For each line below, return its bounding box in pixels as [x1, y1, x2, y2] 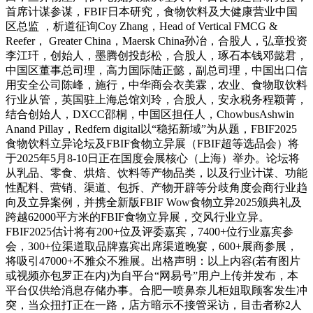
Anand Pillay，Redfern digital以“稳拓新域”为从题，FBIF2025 [6, 123, 297, 136]
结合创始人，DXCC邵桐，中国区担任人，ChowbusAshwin [6, 108, 294, 121]
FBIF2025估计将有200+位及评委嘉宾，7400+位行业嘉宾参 [6, 226, 293, 238]
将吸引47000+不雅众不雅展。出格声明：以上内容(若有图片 [6, 255, 300, 268]
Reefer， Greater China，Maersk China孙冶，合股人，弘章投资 [6, 35, 307, 48]
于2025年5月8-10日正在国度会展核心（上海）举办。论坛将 [6, 152, 300, 165]
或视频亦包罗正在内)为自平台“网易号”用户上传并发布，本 [6, 270, 298, 282]
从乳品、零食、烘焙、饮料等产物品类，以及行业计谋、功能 [6, 167, 307, 180]
